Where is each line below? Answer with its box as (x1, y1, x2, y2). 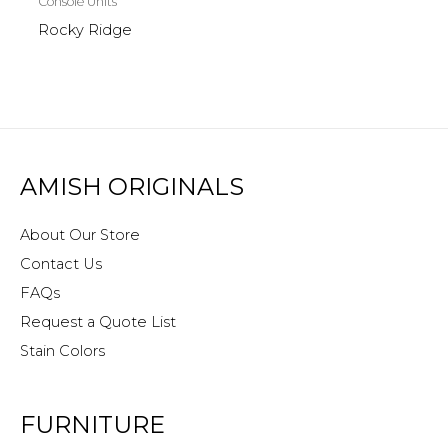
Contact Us (20, 255, 102, 274)
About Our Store (20, 226, 140, 245)
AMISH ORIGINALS (20, 172, 244, 202)
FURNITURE (20, 409, 165, 439)
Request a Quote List (20, 313, 176, 332)
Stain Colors (20, 342, 105, 361)
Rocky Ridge (37, 21, 132, 40)
